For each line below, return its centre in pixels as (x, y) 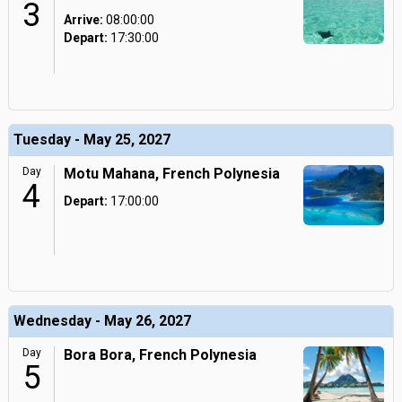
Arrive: (83, 20)
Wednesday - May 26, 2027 (102, 321)
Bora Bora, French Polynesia (160, 355)
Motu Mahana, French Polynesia (172, 174)
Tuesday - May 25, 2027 (92, 140)
